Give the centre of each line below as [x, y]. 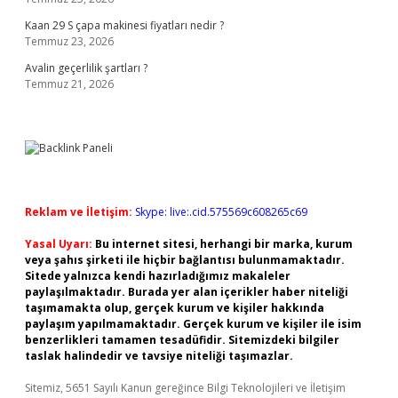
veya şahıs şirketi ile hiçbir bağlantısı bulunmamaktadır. [185, 260]
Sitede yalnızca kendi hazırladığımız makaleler [158, 276]
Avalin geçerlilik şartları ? [86, 68]
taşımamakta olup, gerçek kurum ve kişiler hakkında [175, 308]
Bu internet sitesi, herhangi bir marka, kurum [224, 244]
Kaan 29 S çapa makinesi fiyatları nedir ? [124, 25]
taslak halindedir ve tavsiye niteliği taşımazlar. [159, 356]
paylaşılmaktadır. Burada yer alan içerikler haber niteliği [187, 292]
